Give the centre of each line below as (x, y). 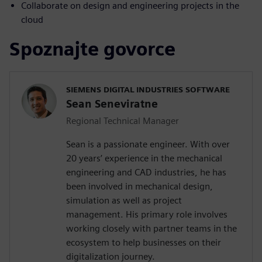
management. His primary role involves (147, 214)
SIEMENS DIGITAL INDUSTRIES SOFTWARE (148, 89)
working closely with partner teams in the (151, 228)
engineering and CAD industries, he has (146, 172)
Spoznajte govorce (92, 49)
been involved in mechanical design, (139, 186)
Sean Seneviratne (112, 104)
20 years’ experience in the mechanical (144, 158)
